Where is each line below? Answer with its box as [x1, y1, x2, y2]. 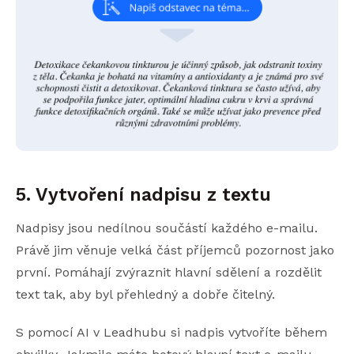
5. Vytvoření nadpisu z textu [16, 183, 271, 205]
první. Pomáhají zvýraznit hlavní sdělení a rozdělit [16, 264, 322, 280]
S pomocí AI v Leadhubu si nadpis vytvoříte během [16, 324, 327, 340]
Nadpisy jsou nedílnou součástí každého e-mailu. [16, 220, 318, 235]
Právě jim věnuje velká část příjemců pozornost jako [16, 242, 334, 258]
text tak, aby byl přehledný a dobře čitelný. [16, 286, 275, 302]
